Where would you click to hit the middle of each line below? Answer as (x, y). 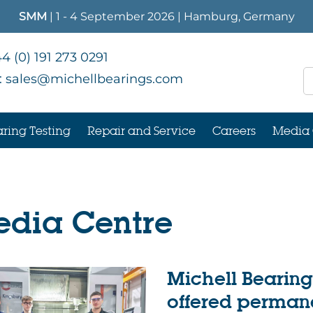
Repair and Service (141, 130)
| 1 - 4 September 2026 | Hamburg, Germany (172, 16)
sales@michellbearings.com (94, 79)
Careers (234, 130)
